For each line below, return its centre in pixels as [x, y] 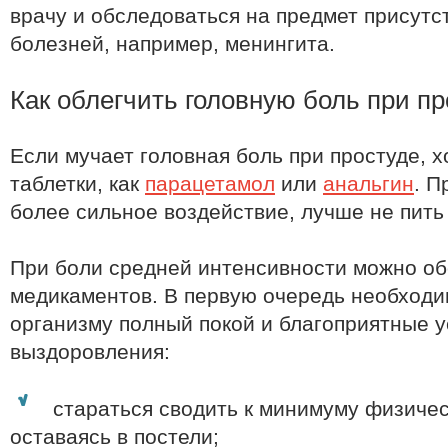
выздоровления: [90, 352]
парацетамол [210, 184]
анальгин [368, 184]
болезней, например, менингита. [172, 44]
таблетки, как [77, 184]
